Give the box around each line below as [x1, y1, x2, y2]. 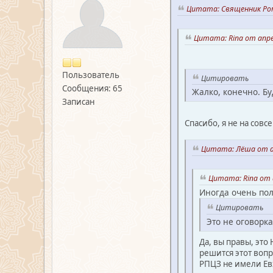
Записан [62, 96, 94, 108]
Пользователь [62, 69, 119, 81]
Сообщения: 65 [62, 83, 122, 94]
